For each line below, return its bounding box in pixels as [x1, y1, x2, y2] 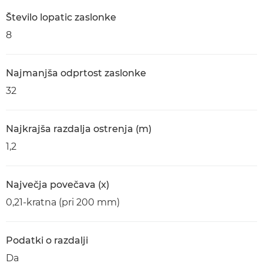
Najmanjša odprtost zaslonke [6, 68, 146, 79]
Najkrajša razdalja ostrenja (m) [6, 123, 151, 134]
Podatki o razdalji [6, 235, 88, 246]
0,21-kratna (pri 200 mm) [6, 197, 120, 208]
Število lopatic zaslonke [6, 12, 116, 23]
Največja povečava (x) [6, 179, 109, 190]
